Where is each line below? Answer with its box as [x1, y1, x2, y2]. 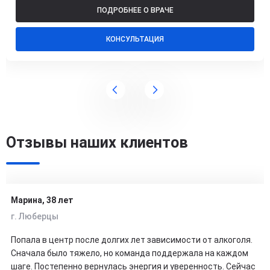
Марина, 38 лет [11, 195, 74, 206]
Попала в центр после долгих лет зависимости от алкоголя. [11, 235, 253, 245]
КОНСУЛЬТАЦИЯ [106, 35, 164, 44]
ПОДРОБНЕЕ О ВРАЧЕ [96, 6, 174, 15]
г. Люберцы [11, 212, 58, 222]
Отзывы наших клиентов [6, 134, 188, 152]
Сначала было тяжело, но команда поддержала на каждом [11, 248, 248, 259]
